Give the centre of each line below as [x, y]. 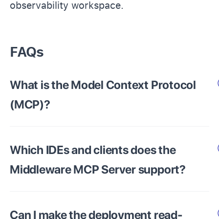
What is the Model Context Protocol [103, 85]
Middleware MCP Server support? [98, 169]
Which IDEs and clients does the [93, 150]
